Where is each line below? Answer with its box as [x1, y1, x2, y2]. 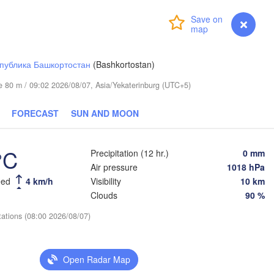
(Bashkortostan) [91, 58, 155, 70]
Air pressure [91, 160, 138, 173]
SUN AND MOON [71, 107, 139, 120]
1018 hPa [227, 160, 265, 173]
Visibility [91, 174, 121, 187]
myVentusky [151, 16, 209, 30]
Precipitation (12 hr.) [91, 146, 169, 159]
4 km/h [26, 174, 53, 187]
